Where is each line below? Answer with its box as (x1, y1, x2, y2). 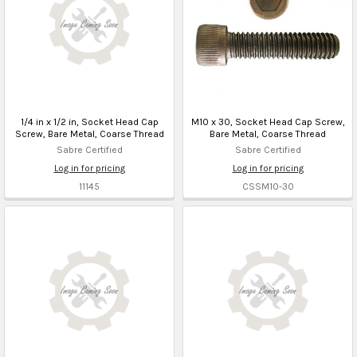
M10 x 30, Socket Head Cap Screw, (190, 116, 345, 127)
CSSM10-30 (241, 180, 294, 192)
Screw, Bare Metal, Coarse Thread (14, 127, 164, 139)
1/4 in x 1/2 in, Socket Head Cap (20, 116, 159, 127)
